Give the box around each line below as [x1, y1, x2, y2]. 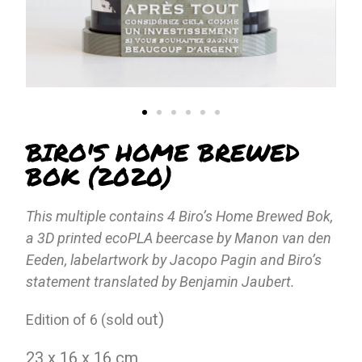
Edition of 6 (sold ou [26, 311, 154, 329]
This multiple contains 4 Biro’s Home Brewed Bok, [26, 208, 334, 225]
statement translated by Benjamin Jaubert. [26, 273, 296, 291]
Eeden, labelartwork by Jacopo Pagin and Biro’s [26, 251, 322, 269]
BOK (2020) [26, 159, 173, 195]
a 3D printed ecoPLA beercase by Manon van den [26, 229, 332, 247]
